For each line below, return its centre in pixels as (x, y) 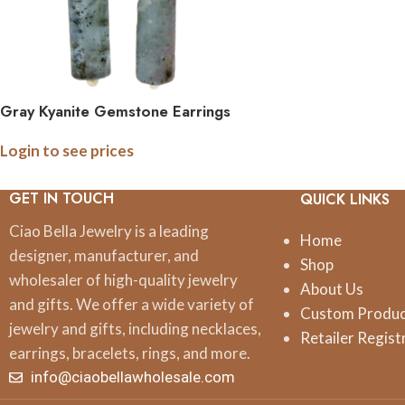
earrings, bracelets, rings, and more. (130, 353)
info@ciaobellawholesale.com (132, 377)
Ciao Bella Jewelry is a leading (109, 231)
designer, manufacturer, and (104, 255)
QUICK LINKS (345, 199)
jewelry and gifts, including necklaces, (135, 329)
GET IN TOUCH (61, 198)
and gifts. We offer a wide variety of (132, 304)
